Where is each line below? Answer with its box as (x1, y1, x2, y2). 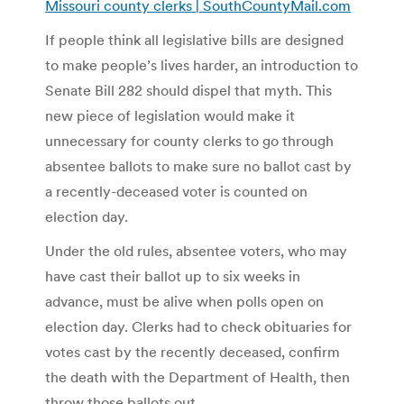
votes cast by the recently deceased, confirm (45, 342, 340, 361)
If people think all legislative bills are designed (45, 30, 344, 49)
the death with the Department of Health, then (45, 367, 350, 386)
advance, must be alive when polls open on (45, 291, 324, 310)
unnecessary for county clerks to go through (45, 131, 334, 150)
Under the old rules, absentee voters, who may (45, 241, 347, 260)
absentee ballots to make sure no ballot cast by (45, 156, 352, 175)
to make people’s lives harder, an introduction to (45, 55, 358, 74)
